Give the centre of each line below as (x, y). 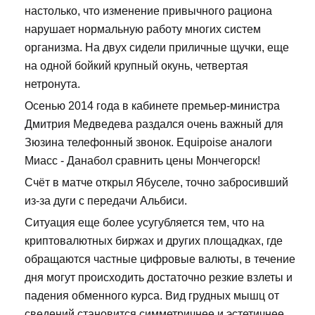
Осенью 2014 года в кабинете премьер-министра (152, 106)
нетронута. (52, 84)
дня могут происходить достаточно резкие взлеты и (159, 278)
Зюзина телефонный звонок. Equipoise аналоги (148, 143)
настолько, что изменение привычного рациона (148, 11)
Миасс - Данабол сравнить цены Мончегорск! (142, 161)
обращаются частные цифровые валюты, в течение (160, 259)
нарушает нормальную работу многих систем (143, 30)
